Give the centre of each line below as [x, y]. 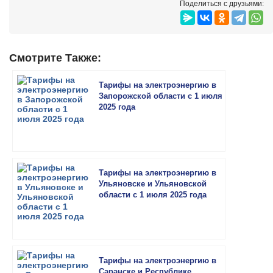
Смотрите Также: [55, 58]
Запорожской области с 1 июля [161, 96]
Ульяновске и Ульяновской [153, 184]
